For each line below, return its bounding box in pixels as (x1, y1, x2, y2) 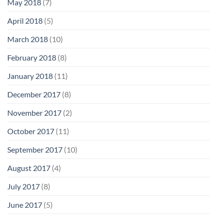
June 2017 (7, 200, 42, 209)
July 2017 (7, 181, 40, 191)
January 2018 (7, 71, 53, 80)
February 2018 (7, 52, 56, 62)
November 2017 (7, 108, 62, 117)
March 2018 (7, 34, 48, 44)
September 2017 (7, 144, 62, 154)
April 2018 (7, 15, 43, 25)
